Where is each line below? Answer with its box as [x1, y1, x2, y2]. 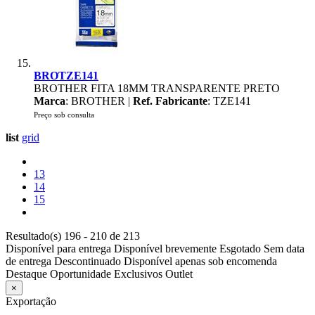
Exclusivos [114, 268, 162, 280]
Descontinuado [54, 255, 121, 267]
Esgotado [219, 243, 261, 255]
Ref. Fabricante [133, 95, 207, 107]
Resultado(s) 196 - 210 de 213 [6, 230, 140, 242]
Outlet [165, 268, 193, 280]
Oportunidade [50, 268, 111, 280]
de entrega [6, 255, 51, 267]
